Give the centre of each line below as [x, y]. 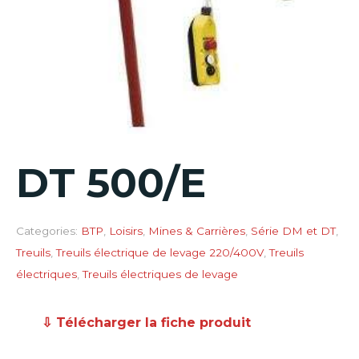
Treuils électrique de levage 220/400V [160, 252]
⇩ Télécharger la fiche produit [146, 322]
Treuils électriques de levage [160, 274]
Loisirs [126, 230]
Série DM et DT [293, 230]
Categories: [47, 230]
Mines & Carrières [197, 230]
